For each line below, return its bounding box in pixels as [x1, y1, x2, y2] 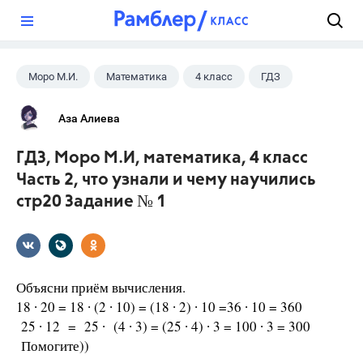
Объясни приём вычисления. [16, 278, 186, 297]
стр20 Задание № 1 [16, 194, 166, 211]
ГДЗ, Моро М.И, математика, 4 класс [16, 150, 308, 167]
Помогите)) [16, 336, 89, 355]
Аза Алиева [58, 112, 120, 125]
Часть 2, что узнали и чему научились [16, 172, 316, 189]
